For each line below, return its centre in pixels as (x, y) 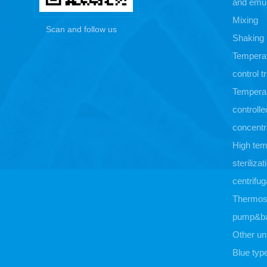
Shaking (248, 38)
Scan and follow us (81, 29)
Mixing (245, 20)
